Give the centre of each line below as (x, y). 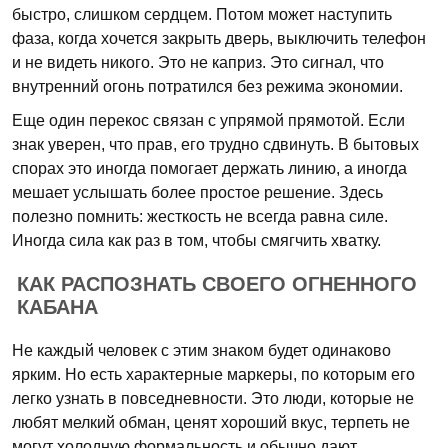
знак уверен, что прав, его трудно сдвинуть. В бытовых (215, 144)
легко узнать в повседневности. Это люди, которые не (213, 398)
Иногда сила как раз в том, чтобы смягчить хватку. (196, 240)
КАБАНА (57, 307)
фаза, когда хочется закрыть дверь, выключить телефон (219, 38)
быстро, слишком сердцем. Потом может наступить (202, 14)
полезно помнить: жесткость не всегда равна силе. (200, 216)
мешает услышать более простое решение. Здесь (197, 192)
